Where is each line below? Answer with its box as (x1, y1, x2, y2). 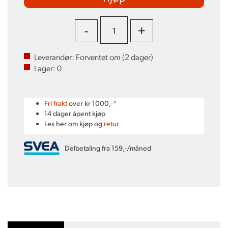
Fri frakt (44, 99, 67, 107)
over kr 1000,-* (67, 99, 117, 107)
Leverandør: (34, 51, 76, 62)
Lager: (34, 63, 57, 73)
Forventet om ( (76, 51, 125, 62)
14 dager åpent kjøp (44, 109, 105, 118)
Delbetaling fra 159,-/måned (65, 143, 151, 152)
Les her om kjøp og (44, 119, 104, 128)
